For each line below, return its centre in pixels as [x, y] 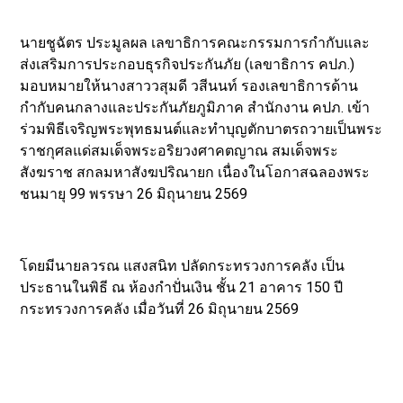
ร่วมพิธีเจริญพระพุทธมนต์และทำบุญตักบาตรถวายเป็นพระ [201, 130]
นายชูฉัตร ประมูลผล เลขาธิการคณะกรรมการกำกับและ [195, 43]
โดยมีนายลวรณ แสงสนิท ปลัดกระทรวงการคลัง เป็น [183, 266]
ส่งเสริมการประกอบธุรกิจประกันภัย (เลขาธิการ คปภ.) [188, 65]
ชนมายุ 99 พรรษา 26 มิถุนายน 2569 [136, 194]
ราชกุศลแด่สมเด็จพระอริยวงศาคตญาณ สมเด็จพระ [179, 151]
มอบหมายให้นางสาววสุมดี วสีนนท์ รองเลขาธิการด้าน [189, 86]
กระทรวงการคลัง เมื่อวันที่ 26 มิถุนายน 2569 [160, 309]
